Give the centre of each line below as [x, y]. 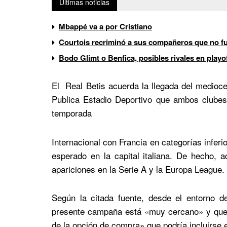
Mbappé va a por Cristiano [105, 26]
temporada [72, 112]
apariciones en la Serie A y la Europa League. [138, 169]
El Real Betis [79, 85]
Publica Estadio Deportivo [104, 99]
